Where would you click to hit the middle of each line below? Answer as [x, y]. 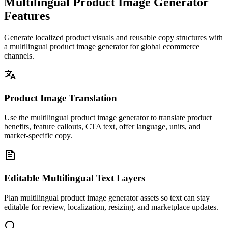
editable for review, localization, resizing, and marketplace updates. [111, 207]
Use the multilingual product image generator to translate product [108, 118]
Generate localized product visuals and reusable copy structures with [113, 37]
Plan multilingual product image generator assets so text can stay [107, 197]
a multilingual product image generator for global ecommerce [102, 46]
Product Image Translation [61, 98]
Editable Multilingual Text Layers [75, 178]
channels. [19, 55]
